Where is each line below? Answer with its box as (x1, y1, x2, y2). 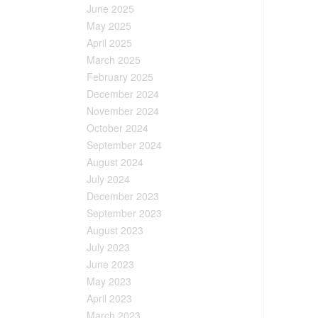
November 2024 (87, 103, 159, 118)
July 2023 (87, 239, 130, 254)
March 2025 (87, 52, 141, 67)
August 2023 (87, 222, 143, 237)
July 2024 (87, 171, 130, 186)
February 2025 (87, 69, 153, 84)
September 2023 (87, 205, 162, 220)
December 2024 (87, 86, 159, 101)
